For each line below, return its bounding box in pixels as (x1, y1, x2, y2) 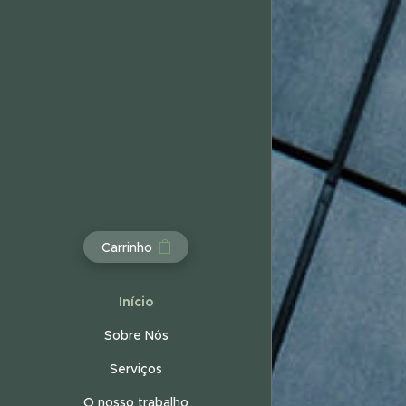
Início (119, 293, 153, 310)
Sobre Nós (103, 326, 169, 343)
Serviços (110, 360, 162, 377)
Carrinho (101, 238, 152, 256)
